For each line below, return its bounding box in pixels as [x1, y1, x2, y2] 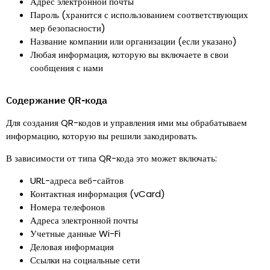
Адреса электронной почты [30, 214, 138, 227]
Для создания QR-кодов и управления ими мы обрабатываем [6, 116, 247, 129]
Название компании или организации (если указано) [30, 35, 237, 48]
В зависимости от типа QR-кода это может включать [6, 152, 215, 165]
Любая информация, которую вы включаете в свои [30, 48, 228, 61]
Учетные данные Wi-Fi [30, 227, 121, 240]
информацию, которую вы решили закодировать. [6, 130, 198, 142]
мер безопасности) [30, 22, 105, 34]
